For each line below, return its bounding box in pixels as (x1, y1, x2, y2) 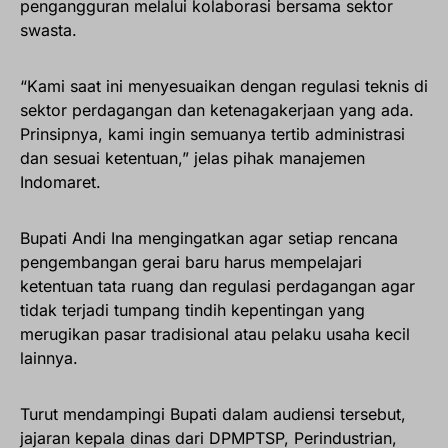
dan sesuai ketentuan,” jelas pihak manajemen (20, 148, 365, 169)
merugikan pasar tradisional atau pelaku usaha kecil (20, 324, 410, 345)
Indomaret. (20, 172, 101, 193)
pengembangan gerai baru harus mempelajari (20, 252, 362, 273)
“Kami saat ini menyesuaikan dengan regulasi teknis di (20, 76, 428, 97)
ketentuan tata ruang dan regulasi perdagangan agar (20, 276, 415, 297)
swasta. (20, 20, 77, 41)
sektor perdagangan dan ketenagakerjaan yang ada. (20, 100, 414, 121)
